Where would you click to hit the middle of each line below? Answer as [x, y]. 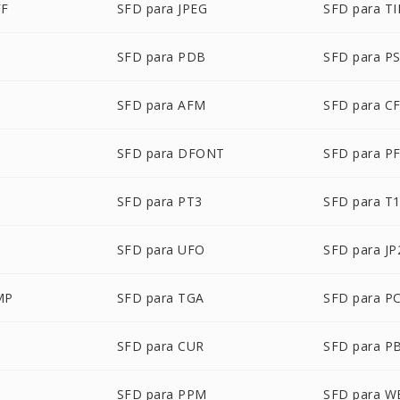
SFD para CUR [160, 346]
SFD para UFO [161, 250]
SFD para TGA [160, 298]
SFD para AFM [161, 105]
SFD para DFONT [171, 153]
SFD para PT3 [159, 201]
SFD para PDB [161, 57]
